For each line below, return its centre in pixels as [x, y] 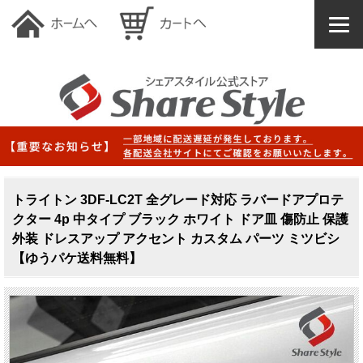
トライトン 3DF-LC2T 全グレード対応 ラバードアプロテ [178, 200]
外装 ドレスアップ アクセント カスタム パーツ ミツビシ [176, 239]
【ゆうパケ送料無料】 [77, 258]
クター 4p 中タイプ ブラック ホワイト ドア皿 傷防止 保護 [180, 220]
